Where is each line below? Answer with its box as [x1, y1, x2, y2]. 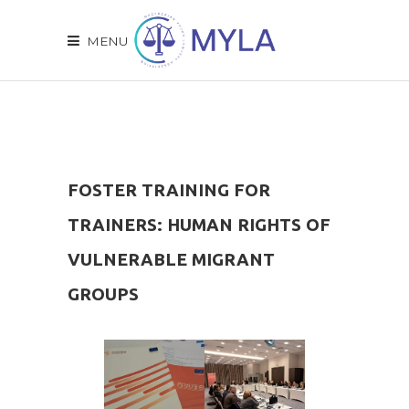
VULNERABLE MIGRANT [68, 249, 275, 269]
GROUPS [68, 284, 139, 304]
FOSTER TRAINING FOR [68, 180, 270, 200]
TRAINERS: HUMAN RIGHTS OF [68, 215, 330, 235]
